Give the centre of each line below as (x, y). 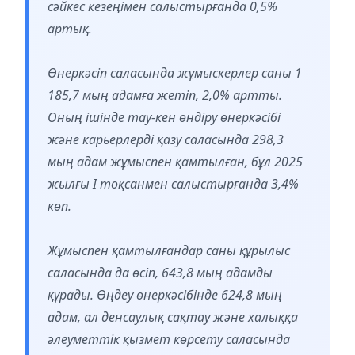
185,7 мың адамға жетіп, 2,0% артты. (165, 95)
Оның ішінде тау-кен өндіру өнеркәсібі (164, 117)
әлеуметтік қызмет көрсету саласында (169, 339)
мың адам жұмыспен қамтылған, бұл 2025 (175, 161)
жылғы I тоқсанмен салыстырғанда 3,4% (173, 183)
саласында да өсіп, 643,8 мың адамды (160, 272)
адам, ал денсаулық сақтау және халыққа (173, 317)
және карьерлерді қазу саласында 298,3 (166, 139)
